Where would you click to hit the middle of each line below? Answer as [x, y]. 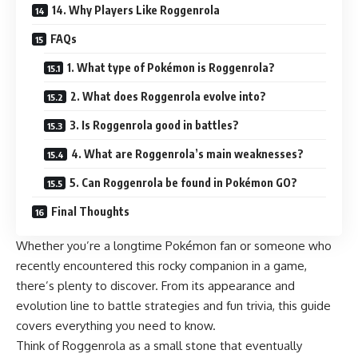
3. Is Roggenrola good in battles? [154, 125]
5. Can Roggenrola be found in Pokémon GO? [183, 182]
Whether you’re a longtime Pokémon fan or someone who [174, 245]
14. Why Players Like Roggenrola [136, 10]
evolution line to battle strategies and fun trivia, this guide [173, 305]
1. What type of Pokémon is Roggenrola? [171, 67]
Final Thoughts [90, 211]
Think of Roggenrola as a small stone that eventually [159, 345]
